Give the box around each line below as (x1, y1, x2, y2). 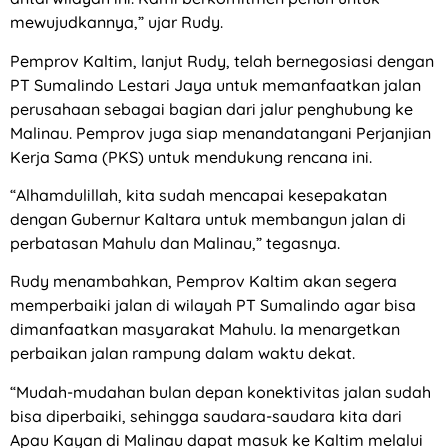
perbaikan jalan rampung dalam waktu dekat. (10, 343, 355, 364)
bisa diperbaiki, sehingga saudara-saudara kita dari (10, 405, 402, 426)
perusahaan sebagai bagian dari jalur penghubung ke (10, 98, 413, 119)
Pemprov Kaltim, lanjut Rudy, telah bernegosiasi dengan (10, 50, 434, 71)
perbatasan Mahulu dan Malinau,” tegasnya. (10, 233, 340, 254)
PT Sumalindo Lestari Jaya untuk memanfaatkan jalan (10, 74, 421, 95)
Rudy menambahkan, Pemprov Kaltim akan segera (10, 271, 397, 292)
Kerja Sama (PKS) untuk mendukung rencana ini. (10, 146, 372, 167)
